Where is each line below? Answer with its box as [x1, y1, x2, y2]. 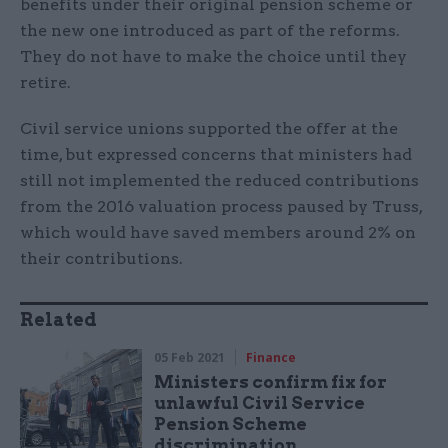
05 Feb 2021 [154, 349, 226, 367]
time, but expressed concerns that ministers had [20, 145, 412, 165]
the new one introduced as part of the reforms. [20, 21, 400, 41]
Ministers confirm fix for [154, 372, 388, 393]
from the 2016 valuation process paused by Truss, [20, 197, 422, 217]
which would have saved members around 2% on [20, 223, 416, 243]
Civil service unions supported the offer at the [20, 119, 398, 139]
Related [20, 309, 97, 331]
